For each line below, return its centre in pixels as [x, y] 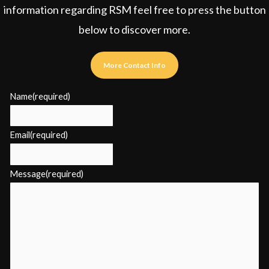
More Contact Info [134, 65]
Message [28, 174]
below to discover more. [134, 29]
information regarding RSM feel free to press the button [134, 9]
